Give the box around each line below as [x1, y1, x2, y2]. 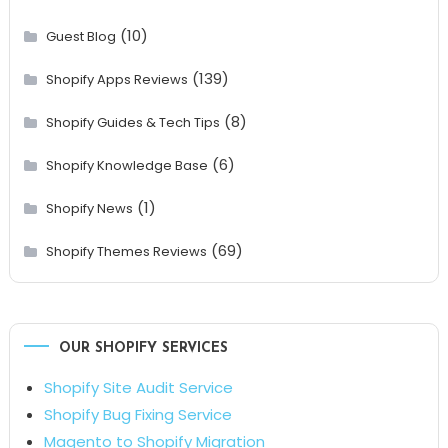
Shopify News [45, 198, 133, 218]
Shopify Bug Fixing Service [43, 403, 232, 425]
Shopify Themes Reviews [45, 241, 207, 261]
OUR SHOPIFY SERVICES [58, 340, 228, 356]
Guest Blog [45, 26, 116, 46]
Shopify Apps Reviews [45, 69, 188, 89]
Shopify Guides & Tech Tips [45, 112, 220, 132]
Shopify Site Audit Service [43, 376, 233, 398]
